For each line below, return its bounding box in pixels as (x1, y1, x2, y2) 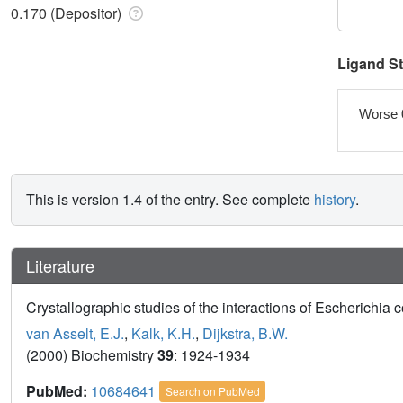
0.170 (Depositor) (11, 2, 125, 23)
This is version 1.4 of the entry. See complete (26, 188, 314, 210)
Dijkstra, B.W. (202, 322, 288, 344)
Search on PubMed (165, 382, 260, 399)
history (314, 188, 355, 210)
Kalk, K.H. (131, 322, 195, 344)
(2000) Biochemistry (26, 344, 157, 365)
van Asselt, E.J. (26, 322, 124, 344)
